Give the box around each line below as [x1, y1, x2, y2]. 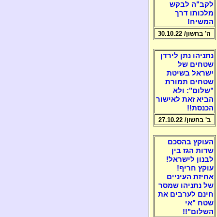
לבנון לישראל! [166, 155, 214, 163]
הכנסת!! [186, 104, 214, 112]
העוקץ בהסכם [167, 138, 214, 146]
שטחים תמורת [165, 78, 214, 86]
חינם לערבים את [157, 190, 214, 198]
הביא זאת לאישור [155, 95, 214, 103]
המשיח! [187, 18, 214, 26]
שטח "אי [185, 199, 214, 207]
